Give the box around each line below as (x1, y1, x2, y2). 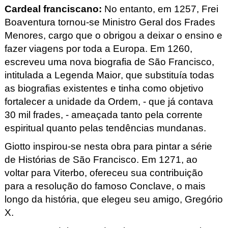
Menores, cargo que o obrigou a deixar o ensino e (4, 30, 222, 41)
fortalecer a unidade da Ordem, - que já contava (4, 96, 213, 107)
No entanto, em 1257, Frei (104, 3, 218, 14)
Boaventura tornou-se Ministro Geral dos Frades (4, 16, 215, 27)
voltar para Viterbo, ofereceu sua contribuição (4, 167, 203, 179)
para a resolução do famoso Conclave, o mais (4, 181, 206, 192)
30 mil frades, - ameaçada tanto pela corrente (4, 109, 203, 120)
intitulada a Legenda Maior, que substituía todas (4, 69, 214, 80)
